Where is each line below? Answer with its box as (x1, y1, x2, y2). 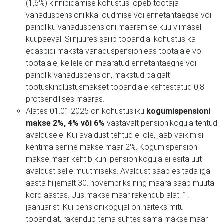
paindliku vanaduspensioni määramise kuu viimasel (26, 22, 201, 32)
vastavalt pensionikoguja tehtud (105, 118, 217, 128)
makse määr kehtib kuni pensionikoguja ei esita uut (26, 154, 202, 164)
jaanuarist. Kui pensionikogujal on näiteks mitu (26, 202, 184, 212)
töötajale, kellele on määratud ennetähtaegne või (26, 58, 196, 68)
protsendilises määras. (26, 94, 104, 104)
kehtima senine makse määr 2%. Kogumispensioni (26, 142, 199, 152)
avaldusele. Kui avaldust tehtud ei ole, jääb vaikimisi (26, 130, 203, 140)
